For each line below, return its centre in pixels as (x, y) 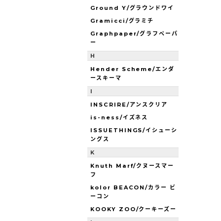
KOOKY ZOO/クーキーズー (134, 209)
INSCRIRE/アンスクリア (129, 104)
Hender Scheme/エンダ (133, 69)
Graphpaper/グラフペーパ (134, 33)
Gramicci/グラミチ (122, 20)
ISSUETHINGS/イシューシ (134, 130)
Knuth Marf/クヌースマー (132, 166)
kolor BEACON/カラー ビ (133, 187)
